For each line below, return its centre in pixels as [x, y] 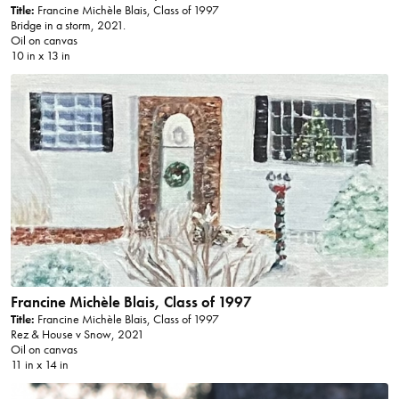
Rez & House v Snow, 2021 [77, 335]
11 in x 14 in [39, 365]
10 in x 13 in [40, 56]
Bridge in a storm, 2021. [68, 26]
